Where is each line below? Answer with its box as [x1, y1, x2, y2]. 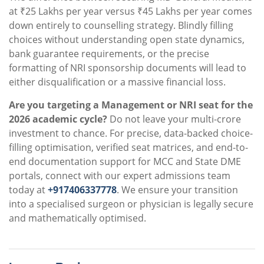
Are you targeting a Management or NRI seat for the [9, 98, 253, 112]
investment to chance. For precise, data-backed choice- [9, 127, 253, 140]
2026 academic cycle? [9, 113, 107, 126]
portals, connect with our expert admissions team [9, 169, 230, 183]
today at [9, 183, 48, 197]
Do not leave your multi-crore [107, 113, 241, 126]
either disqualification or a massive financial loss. [9, 75, 226, 89]
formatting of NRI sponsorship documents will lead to [9, 61, 246, 75]
